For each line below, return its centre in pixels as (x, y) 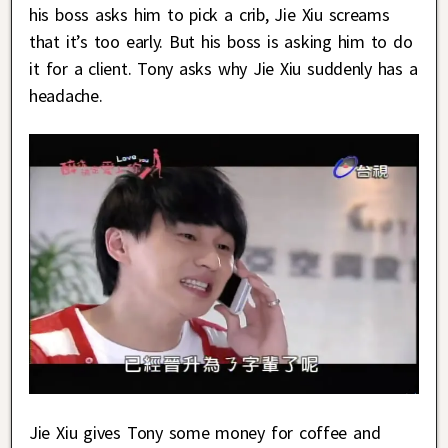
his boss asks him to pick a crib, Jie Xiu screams (209, 14)
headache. (66, 95)
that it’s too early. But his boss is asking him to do (221, 41)
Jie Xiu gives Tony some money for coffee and (205, 432)
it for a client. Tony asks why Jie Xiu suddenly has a (223, 68)
